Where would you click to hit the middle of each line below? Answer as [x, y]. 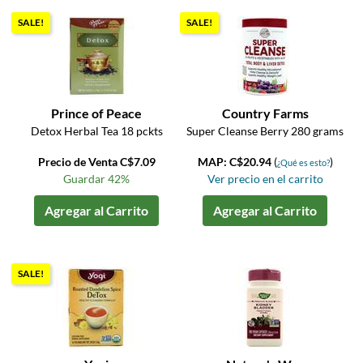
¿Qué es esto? [303, 163]
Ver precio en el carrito [265, 179]
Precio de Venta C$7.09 [96, 162]
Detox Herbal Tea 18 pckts [96, 131]
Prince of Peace [97, 113]
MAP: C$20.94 [235, 162]
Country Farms [265, 113]
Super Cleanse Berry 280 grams [265, 131]
